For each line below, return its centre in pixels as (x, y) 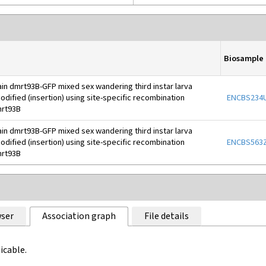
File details (166, 216)
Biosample (244, 58)
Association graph (79, 216)
